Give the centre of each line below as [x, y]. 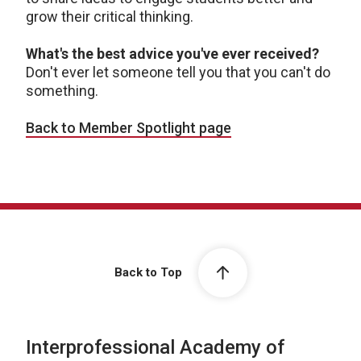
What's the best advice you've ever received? [172, 54]
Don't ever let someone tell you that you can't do [178, 72]
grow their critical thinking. [110, 17]
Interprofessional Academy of [155, 347]
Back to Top [148, 273]
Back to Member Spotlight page [129, 128]
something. [62, 91]
